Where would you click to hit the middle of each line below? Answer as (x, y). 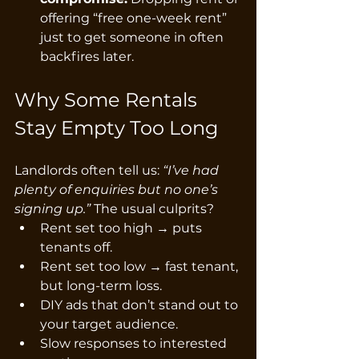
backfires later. (87, 56)
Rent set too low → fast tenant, (141, 266)
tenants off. (76, 247)
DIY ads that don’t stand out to (141, 305)
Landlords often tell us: (89, 170)
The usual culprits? (152, 208)
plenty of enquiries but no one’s (118, 189)
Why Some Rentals (108, 99)
